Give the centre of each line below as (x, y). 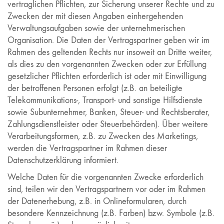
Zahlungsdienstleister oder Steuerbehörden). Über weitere (108, 124)
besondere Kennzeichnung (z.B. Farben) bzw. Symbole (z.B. (111, 213)
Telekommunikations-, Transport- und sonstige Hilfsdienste (105, 100)
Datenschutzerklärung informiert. (63, 160)
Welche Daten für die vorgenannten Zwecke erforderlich (105, 177)
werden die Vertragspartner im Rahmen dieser (87, 148)
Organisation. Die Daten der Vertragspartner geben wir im (108, 40)
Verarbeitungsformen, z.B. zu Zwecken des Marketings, (103, 136)
